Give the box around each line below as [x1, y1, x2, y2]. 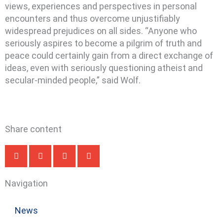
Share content [5, 123, 62, 134]
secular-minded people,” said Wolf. [5, 75, 141, 85]
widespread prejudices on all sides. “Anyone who [5, 26, 197, 36]
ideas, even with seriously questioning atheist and [5, 63, 203, 73]
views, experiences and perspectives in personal [5, 1, 197, 11]
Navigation [5, 178, 48, 188]
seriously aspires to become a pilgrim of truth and [5, 38, 202, 48]
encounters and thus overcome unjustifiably [5, 13, 180, 24]
